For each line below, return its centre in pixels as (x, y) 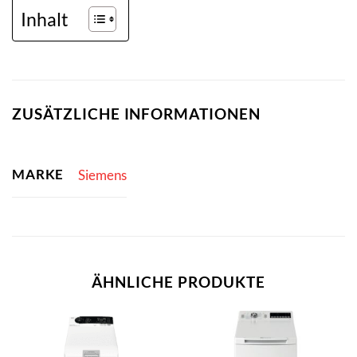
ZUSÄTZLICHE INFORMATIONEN (136, 113)
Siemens (102, 175)
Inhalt (45, 19)
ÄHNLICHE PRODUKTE (178, 281)
